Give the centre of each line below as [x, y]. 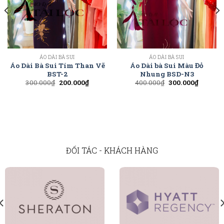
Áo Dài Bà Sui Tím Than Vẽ [57, 65]
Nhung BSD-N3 [167, 74]
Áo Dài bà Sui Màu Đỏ [167, 65]
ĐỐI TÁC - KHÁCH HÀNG [112, 150]
